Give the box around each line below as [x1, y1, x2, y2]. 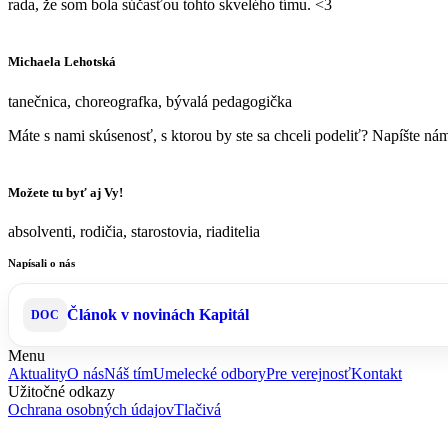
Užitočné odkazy [8, 382, 115, 400]
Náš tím [104, 364, 153, 382]
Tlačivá [174, 400, 221, 418]
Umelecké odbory [153, 364, 266, 382]
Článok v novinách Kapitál [67, 306, 249, 324]
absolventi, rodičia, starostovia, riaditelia [8, 222, 260, 240]
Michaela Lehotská [8, 54, 116, 70]
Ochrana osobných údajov [8, 400, 174, 418]
